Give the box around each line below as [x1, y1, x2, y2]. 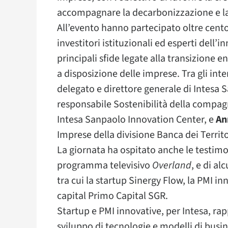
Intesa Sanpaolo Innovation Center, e [57, 112, 216, 127]
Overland [152, 158, 191, 173]
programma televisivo [57, 158, 152, 173]
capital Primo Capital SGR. [57, 188, 168, 203]
